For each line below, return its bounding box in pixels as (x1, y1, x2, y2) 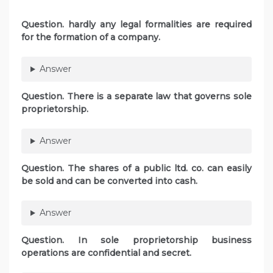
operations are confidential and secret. (21, 247, 191, 259)
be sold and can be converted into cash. (21, 175, 197, 187)
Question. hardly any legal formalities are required (21, 19, 252, 30)
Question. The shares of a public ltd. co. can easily (21, 163, 252, 174)
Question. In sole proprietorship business (21, 235, 252, 246)
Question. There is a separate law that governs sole (21, 91, 252, 102)
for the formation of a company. (21, 32, 160, 43)
